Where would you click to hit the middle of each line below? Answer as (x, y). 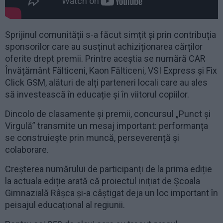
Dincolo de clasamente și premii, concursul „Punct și (108, 113)
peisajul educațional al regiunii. (65, 205)
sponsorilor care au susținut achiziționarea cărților (104, 46)
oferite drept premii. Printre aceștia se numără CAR (105, 58)
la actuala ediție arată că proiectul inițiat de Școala (103, 181)
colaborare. (27, 149)
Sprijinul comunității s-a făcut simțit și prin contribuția (111, 34)
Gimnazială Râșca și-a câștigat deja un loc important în (111, 193)
